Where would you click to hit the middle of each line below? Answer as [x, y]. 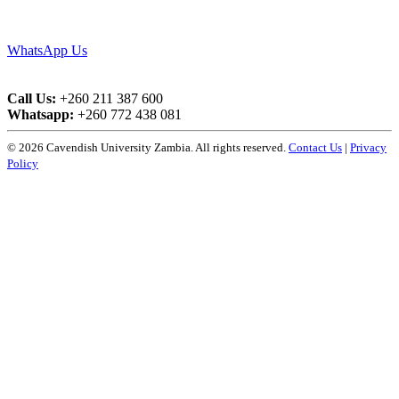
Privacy [368, 148]
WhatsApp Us [47, 51]
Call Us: [32, 99]
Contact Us [315, 148]
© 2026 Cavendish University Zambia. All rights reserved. [148, 148]
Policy [23, 164]
